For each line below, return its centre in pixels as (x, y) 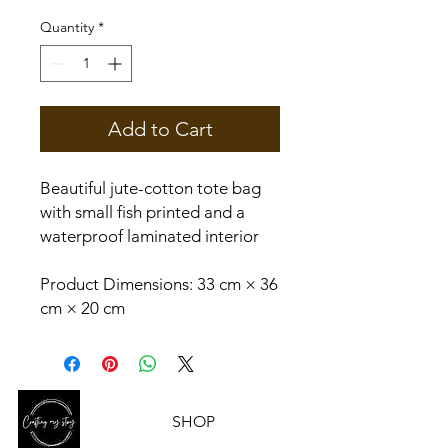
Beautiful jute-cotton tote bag (150, 188)
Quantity (67, 27)
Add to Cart (160, 129)
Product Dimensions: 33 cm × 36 (159, 284)
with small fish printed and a (142, 212)
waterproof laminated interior (149, 236)
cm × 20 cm (82, 308)
